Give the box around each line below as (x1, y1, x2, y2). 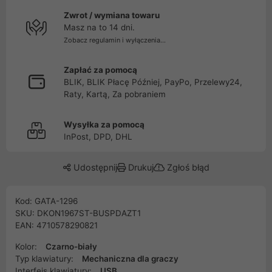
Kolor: (15, 242, 39, 251)
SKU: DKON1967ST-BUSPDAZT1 (15, 208, 141, 218)
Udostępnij (70, 162, 117, 172)
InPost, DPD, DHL (64, 132, 132, 141)
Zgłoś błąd (164, 162, 209, 172)
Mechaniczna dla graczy (82, 254, 178, 263)
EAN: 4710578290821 (15, 220, 98, 230)
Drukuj (125, 162, 154, 172)
